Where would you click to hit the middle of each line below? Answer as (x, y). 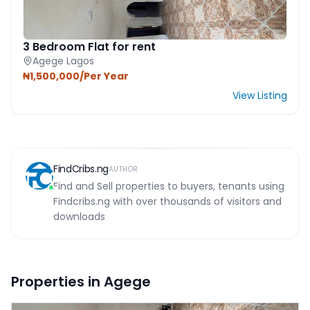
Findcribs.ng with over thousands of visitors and (167, 202)
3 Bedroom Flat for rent (89, 47)
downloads (79, 217)
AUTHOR (123, 169)
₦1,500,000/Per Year (76, 76)
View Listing (260, 96)
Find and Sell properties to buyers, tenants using (169, 186)
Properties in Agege (81, 282)
